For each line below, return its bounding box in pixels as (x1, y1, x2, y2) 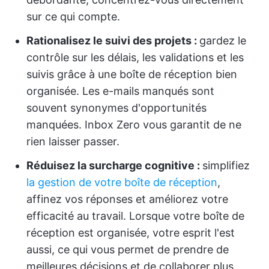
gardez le (199, 34, 246, 47)
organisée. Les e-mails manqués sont (26, 85, 214, 97)
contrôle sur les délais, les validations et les (26, 51, 244, 64)
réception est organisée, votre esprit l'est (26, 226, 235, 239)
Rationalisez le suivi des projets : (26, 34, 199, 47)
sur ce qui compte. (26, 10, 120, 23)
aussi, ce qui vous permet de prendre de (26, 243, 229, 256)
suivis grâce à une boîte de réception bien (26, 68, 237, 80)
